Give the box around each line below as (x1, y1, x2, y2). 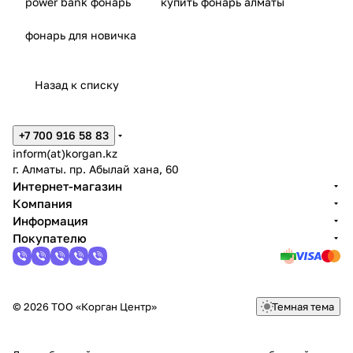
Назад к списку (35, 78, 119, 91)
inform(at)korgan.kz (13, 147, 117, 160)
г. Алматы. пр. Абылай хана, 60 (13, 162, 179, 176)
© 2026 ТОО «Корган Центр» (13, 300, 157, 313)
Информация (13, 214, 88, 228)
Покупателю (13, 231, 87, 245)
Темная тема (272, 300, 334, 313)
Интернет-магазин (13, 179, 122, 193)
